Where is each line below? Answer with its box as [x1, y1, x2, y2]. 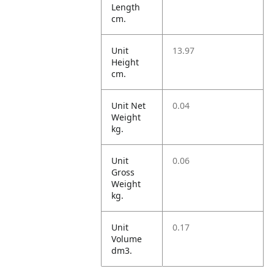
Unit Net [111, 100, 146, 111]
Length [111, 1, 141, 13]
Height [111, 56, 139, 68]
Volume [111, 233, 143, 245]
